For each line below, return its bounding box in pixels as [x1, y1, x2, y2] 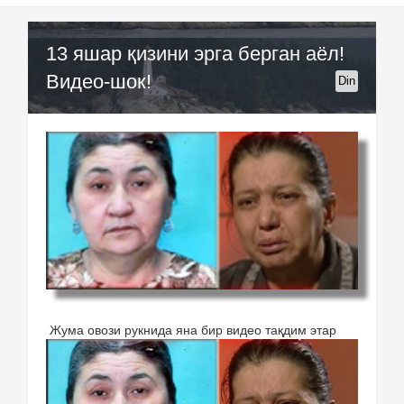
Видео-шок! [46, 69, 151, 93]
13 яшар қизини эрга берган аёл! [46, 41, 344, 65]
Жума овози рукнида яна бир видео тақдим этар [50, 322, 336, 337]
